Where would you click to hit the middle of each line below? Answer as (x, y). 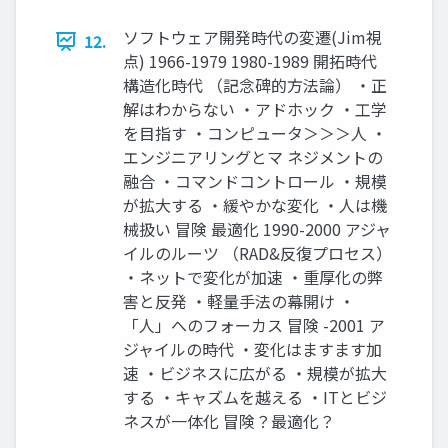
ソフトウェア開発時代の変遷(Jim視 (252, 37)
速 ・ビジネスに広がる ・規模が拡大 (255, 373)
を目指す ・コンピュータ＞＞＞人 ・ (255, 133)
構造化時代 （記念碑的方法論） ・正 (255, 85)
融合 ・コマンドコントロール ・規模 (255, 181)
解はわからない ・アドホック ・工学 (255, 109)
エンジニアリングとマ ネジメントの (253, 157)
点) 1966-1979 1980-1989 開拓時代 (250, 61)
